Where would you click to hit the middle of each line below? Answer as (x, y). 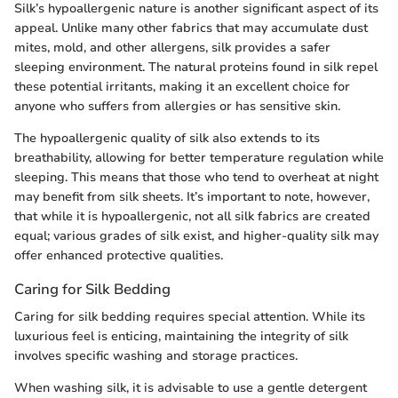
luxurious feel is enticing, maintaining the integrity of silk (181, 337)
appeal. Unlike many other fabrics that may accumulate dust (191, 28)
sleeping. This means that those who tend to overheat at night (196, 178)
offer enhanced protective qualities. (119, 256)
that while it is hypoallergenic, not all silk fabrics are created (192, 217)
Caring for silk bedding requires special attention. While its (190, 317)
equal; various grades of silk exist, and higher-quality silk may (196, 236)
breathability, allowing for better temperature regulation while (199, 158)
